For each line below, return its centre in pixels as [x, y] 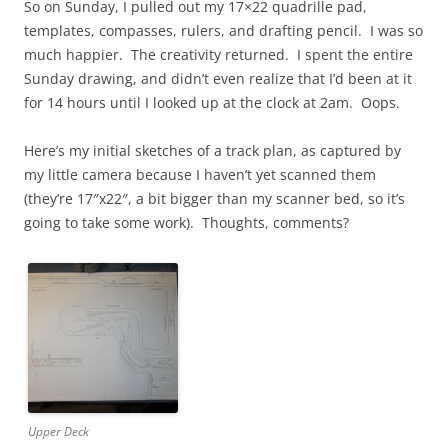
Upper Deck [58, 431]
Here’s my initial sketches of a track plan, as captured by [212, 150]
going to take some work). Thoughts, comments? [186, 222]
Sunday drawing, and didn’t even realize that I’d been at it [218, 78]
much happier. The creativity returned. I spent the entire [218, 54]
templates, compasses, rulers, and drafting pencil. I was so [223, 30]
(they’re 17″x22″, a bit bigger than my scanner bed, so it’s [214, 198]
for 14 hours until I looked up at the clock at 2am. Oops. [212, 102]
